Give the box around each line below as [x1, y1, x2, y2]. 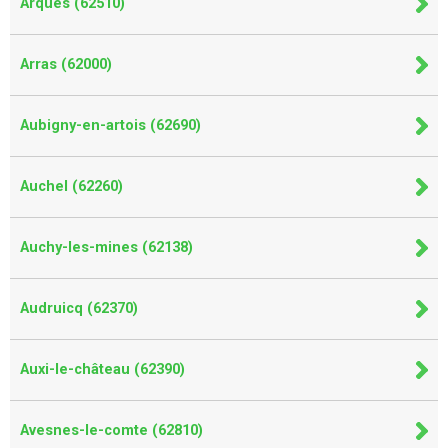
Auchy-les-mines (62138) [20, 238, 193, 256]
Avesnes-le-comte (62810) [20, 421, 203, 439]
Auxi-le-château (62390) [20, 360, 185, 378]
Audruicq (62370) [20, 299, 138, 317]
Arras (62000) [20, 55, 112, 73]
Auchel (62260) [20, 177, 123, 195]
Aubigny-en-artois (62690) [20, 116, 201, 134]
